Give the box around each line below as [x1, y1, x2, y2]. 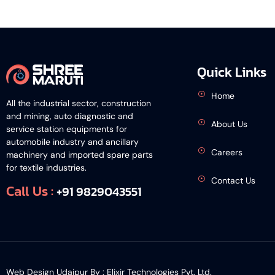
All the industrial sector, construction [6, 97, 151, 109]
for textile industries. [6, 161, 87, 173]
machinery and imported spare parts [6, 149, 153, 160]
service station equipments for [6, 123, 127, 134]
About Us [211, 118, 247, 130]
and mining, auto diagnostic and [6, 110, 133, 122]
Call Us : [6, 180, 56, 201]
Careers [211, 147, 242, 158]
